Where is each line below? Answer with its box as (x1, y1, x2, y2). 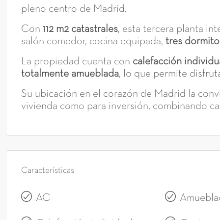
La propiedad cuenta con (21, 57, 133, 67)
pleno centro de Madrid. (21, 4, 127, 14)
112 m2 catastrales (43, 25, 118, 34)
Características (21, 166, 74, 175)
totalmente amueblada (21, 69, 119, 79)
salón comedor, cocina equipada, (21, 37, 165, 47)
